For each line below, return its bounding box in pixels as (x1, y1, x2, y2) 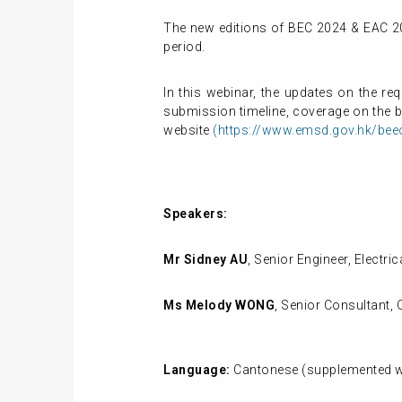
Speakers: (163, 206, 228, 221)
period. (163, 39, 205, 54)
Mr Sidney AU (163, 252, 248, 267)
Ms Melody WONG (163, 298, 275, 312)
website (163, 123, 213, 137)
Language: (163, 363, 233, 377)
